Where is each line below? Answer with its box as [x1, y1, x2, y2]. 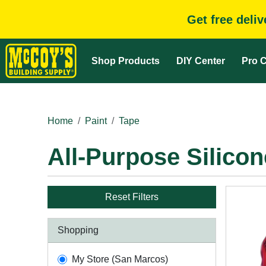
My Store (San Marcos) [72, 254, 168, 264]
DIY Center [176, 55, 225, 66]
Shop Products [91, 55, 160, 66]
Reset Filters [105, 192, 159, 202]
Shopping [58, 225, 99, 235]
